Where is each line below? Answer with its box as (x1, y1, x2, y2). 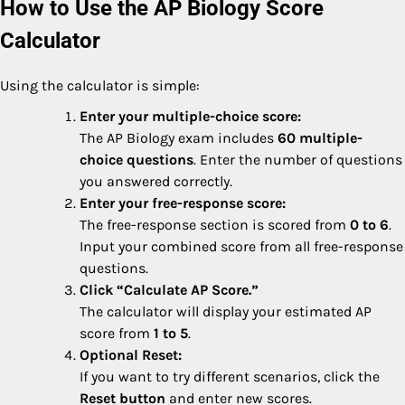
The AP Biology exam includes (80, 129, 278, 147)
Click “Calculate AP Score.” (80, 281, 259, 299)
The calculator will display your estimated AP (80, 303, 372, 321)
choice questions (80, 151, 193, 169)
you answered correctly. (80, 173, 232, 191)
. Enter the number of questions (193, 151, 402, 169)
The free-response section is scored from (80, 216, 350, 234)
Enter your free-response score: (80, 194, 286, 212)
